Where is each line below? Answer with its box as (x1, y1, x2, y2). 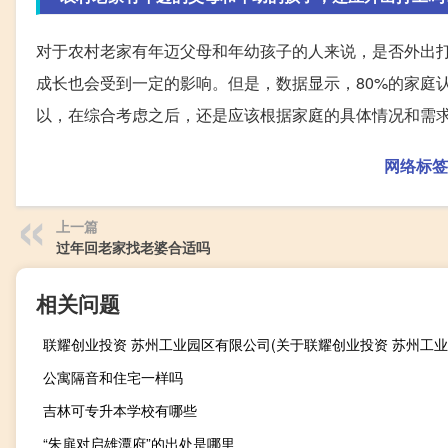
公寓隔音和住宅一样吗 (43, 366, 183, 387)
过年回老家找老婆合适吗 (56, 236, 210, 257)
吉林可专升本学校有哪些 (43, 399, 197, 420)
